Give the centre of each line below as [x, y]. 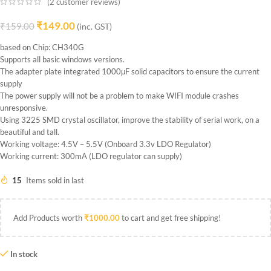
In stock [24, 254]
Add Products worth [49, 217]
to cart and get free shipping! [170, 217]
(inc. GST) [94, 26]
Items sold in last [55, 180]
